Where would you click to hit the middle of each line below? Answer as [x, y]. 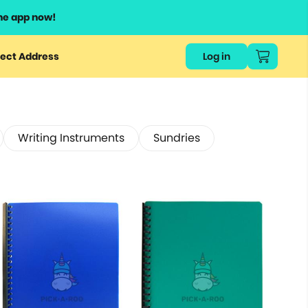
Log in [216, 56]
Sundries [177, 138]
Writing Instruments [71, 138]
